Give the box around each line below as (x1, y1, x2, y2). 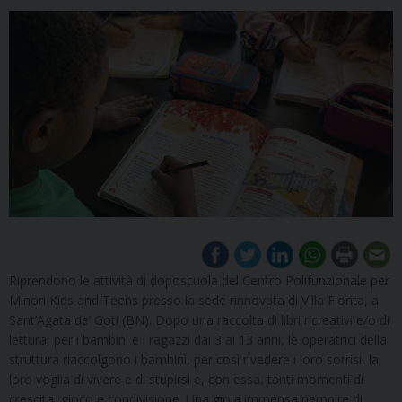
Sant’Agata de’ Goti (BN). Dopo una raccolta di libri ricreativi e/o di (9, 310, 389, 328)
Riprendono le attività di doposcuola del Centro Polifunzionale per (9, 271, 389, 289)
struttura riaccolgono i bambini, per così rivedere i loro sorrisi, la (9, 350, 379, 368)
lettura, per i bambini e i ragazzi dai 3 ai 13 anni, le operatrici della (9, 330, 387, 348)
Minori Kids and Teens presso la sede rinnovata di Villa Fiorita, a (9, 291, 379, 309)
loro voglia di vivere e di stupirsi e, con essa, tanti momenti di (9, 370, 363, 388)
